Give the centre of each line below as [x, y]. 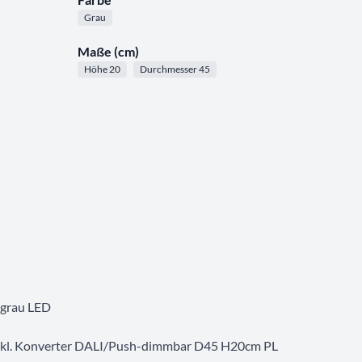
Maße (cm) [108, 51]
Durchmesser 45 [175, 69]
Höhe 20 [102, 69]
